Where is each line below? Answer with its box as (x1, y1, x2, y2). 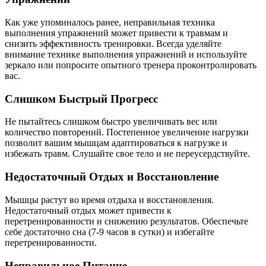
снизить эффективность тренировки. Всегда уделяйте (5, 39, 221, 49)
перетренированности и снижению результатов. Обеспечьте (5, 216, 248, 226)
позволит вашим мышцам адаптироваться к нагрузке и (5, 138, 227, 148)
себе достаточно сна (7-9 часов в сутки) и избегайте (5, 226, 214, 237)
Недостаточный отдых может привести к (5, 205, 172, 216)
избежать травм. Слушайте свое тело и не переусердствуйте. (5, 148, 250, 159)
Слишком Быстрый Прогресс (5, 92, 158, 105)
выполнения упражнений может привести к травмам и (5, 28, 228, 38)
